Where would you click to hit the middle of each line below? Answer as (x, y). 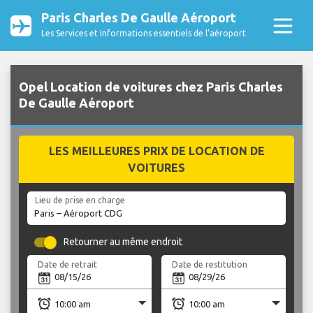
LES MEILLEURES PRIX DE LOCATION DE (156, 151)
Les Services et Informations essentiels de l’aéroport (144, 33)
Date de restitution (210, 264)
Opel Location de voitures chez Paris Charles (151, 87)
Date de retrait (68, 264)
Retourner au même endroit (123, 242)
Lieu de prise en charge (80, 201)
